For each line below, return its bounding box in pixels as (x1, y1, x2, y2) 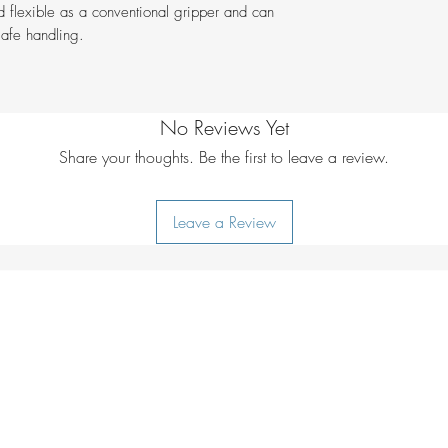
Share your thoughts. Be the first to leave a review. (59, 146, 389, 169)
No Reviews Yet (159, 114, 289, 142)
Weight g (325, 20, 388, 43)
